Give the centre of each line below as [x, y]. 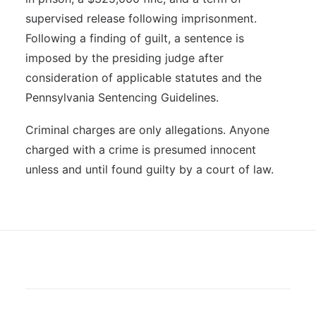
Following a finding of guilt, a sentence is [135, 38]
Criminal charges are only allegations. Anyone [147, 130]
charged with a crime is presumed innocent [141, 150]
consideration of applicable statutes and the [144, 78]
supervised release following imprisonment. [141, 18]
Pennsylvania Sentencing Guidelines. [122, 97]
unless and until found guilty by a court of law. [150, 169]
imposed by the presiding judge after [124, 58]
